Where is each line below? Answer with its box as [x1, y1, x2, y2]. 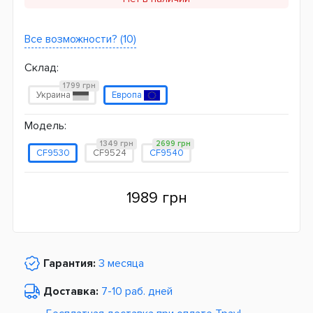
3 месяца [99, 256, 144, 270]
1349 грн [99, 138, 133, 148]
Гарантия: [43, 256, 96, 270]
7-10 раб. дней [101, 284, 173, 298]
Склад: [24, 61, 59, 75]
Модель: [24, 119, 66, 133]
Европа [111, 89, 144, 101]
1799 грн [62, 80, 96, 90]
